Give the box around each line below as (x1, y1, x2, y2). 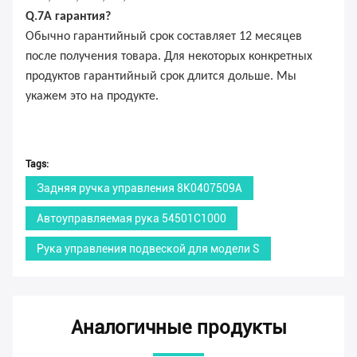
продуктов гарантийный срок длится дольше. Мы (25, 69, 296, 83)
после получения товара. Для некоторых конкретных (25, 49, 312, 63)
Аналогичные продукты (70, 316, 287, 339)
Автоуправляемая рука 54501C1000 (37, 211, 226, 225)
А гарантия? (44, 10, 111, 23)
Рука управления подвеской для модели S (37, 241, 260, 255)
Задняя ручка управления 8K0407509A (37, 181, 242, 194)
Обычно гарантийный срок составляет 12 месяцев (25, 29, 302, 43)
